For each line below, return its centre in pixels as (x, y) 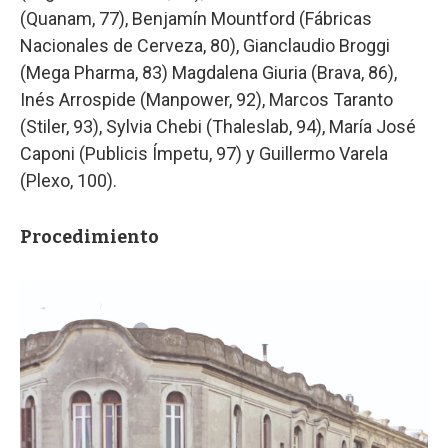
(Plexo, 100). (68, 180)
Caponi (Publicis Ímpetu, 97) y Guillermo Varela (204, 153)
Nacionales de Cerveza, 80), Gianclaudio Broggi (205, 45)
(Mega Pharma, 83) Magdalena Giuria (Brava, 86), (208, 72)
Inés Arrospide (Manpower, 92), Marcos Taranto (206, 99)
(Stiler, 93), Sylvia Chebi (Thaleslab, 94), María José (218, 126)
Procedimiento (89, 236)
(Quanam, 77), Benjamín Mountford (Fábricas (196, 18)
